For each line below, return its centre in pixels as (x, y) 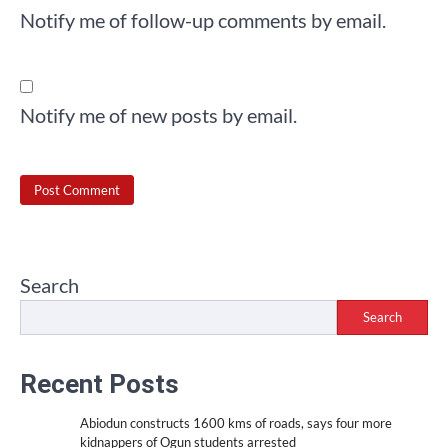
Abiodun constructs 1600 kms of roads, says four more (236, 422)
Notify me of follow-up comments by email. (203, 20)
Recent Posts (99, 383)
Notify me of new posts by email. (158, 115)
